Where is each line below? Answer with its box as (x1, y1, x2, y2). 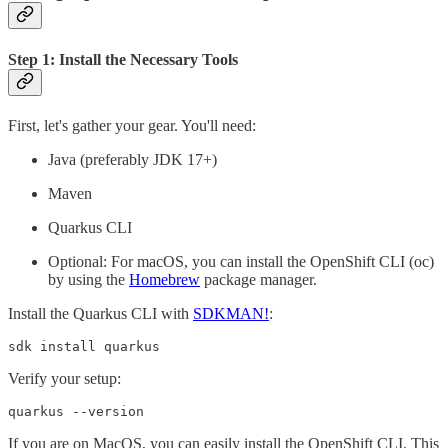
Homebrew (129, 270, 200, 288)
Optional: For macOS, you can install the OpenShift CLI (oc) (48, 252, 434, 270)
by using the (48, 270, 129, 288)
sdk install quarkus (8, 338, 160, 354)
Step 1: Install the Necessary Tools (8, 50, 238, 68)
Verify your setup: (8, 369, 121, 387)
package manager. (200, 270, 317, 288)
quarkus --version (8, 403, 144, 419)
